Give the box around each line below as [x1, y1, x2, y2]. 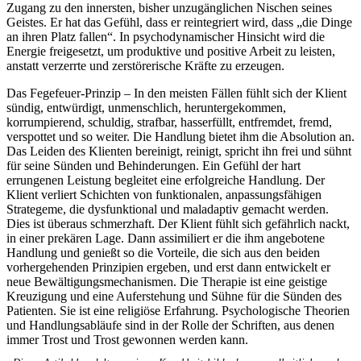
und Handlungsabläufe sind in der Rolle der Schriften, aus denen [6, 318, 334, 333]
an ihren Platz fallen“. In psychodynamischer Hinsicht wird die [6, 30, 325, 44]
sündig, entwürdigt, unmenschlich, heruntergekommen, [6, 101, 286, 115]
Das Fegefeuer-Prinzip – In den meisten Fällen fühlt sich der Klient [6, 86, 346, 101]
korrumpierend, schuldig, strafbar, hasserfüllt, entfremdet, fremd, [6, 115, 332, 130]
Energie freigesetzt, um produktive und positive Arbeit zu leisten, [6, 44, 335, 59]
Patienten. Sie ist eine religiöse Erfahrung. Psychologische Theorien [6, 304, 350, 318]
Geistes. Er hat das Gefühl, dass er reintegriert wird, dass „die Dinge [6, 15, 352, 30]
